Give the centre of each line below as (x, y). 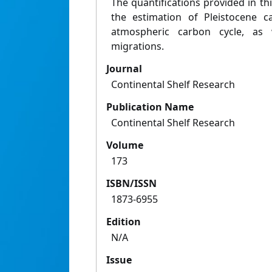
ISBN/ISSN (131, 184)
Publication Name (150, 107)
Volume (125, 145)
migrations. (138, 46)
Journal (124, 69)
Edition (124, 222)
